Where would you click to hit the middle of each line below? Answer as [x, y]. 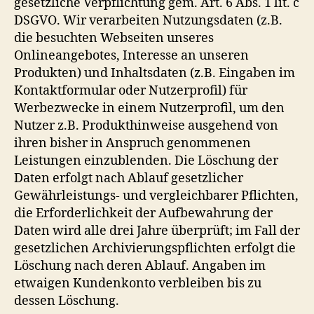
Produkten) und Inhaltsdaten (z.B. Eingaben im [155, 73]
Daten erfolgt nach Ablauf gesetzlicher [129, 178]
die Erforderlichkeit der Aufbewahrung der [143, 213]
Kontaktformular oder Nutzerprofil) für [131, 90]
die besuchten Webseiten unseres [114, 38]
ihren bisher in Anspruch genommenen [132, 143]
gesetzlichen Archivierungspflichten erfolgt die [155, 248]
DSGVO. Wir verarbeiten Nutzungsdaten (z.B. [148, 20]
